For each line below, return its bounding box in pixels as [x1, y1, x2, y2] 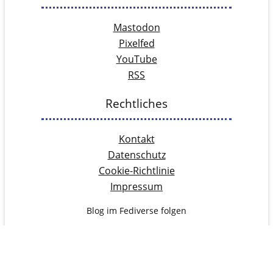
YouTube [116, 52, 157, 66]
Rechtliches [105, 95, 168, 111]
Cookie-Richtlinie [98, 164, 175, 178]
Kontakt [118, 132, 155, 146]
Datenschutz [107, 148, 166, 162]
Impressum [110, 180, 163, 194]
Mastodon [113, 21, 160, 35]
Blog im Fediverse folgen [87, 205, 186, 217]
